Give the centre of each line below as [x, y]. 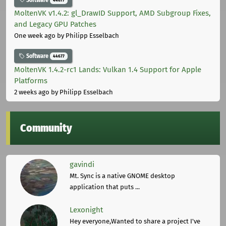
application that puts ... [105, 187]
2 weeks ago [32, 92]
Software [37, 56]
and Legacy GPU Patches [55, 24]
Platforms [31, 80]
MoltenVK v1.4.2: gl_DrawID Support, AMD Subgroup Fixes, [112, 13]
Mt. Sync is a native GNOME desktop [122, 176]
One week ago [35, 36]
